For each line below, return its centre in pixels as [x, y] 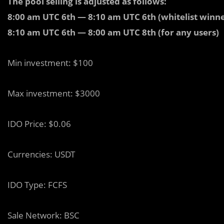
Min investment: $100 [50, 63]
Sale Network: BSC [43, 215]
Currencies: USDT [41, 154]
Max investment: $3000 [54, 93]
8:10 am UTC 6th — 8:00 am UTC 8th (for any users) [113, 32]
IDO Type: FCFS [37, 185]
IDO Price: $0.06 [39, 124]
